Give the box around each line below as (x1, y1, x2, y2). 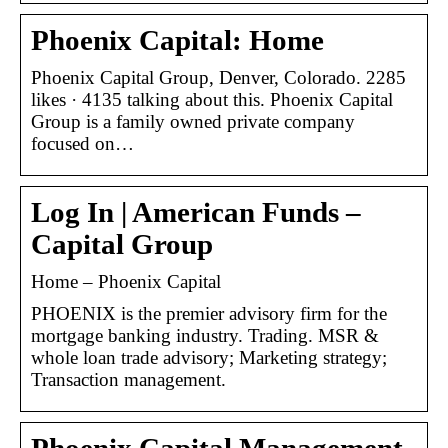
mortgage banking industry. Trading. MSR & (31, 324, 379, 346)
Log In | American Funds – (31, 196, 361, 228)
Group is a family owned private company (31, 110, 355, 132)
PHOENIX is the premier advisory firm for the (31, 302, 387, 324)
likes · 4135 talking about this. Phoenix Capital (31, 88, 393, 110)
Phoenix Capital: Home (31, 24, 324, 56)
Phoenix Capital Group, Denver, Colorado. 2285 (31, 66, 406, 88)
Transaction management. (31, 368, 226, 390)
